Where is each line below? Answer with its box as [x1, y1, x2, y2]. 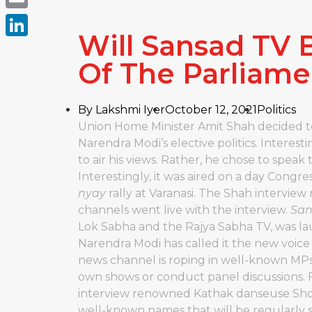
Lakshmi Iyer [93, 103, 165, 116]
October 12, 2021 [165, 103, 257, 116]
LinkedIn [6, 40, 54, 54]
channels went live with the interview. [78, 203, 288, 217]
